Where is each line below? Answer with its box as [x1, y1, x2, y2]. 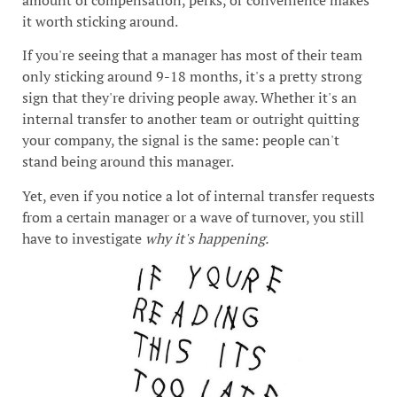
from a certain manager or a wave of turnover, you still [22, 206, 364, 227]
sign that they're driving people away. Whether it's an [22, 88, 357, 108]
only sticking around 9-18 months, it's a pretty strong [22, 66, 362, 87]
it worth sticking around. [22, 12, 178, 32]
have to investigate [22, 228, 145, 248]
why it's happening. [145, 228, 269, 248]
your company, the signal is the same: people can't [22, 130, 339, 151]
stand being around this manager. [22, 152, 234, 172]
